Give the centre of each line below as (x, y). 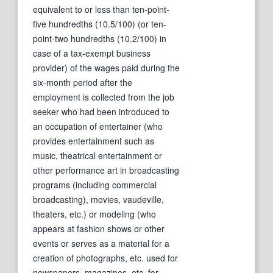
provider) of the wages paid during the (106, 67)
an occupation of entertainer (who (98, 126)
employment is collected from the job (104, 97)
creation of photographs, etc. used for (105, 257)
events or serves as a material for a (101, 243)
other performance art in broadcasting (106, 170)
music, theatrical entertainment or (97, 155)
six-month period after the (83, 82)
